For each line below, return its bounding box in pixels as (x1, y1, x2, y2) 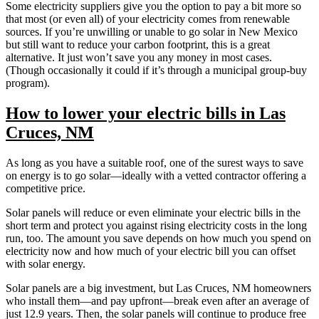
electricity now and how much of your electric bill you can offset (6, 244, 296, 257)
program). (6, 76, 50, 89)
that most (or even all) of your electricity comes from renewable (6, 12, 290, 25)
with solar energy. (6, 257, 85, 270)
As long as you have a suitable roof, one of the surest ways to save (6, 156, 303, 169)
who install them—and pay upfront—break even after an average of (6, 294, 309, 307)
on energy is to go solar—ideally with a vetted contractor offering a (6, 169, 306, 182)
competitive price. (6, 182, 88, 194)
